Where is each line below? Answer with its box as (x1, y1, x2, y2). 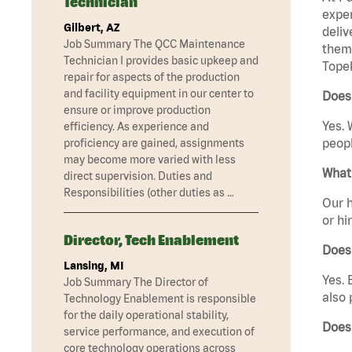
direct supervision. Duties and (64, 170, 212, 183)
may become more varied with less (64, 153, 236, 167)
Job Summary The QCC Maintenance (64, 38, 245, 51)
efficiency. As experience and (64, 120, 209, 134)
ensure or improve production (64, 104, 211, 117)
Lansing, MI (64, 259, 124, 273)
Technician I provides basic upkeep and (64, 54, 258, 68)
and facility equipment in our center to (64, 87, 254, 101)
